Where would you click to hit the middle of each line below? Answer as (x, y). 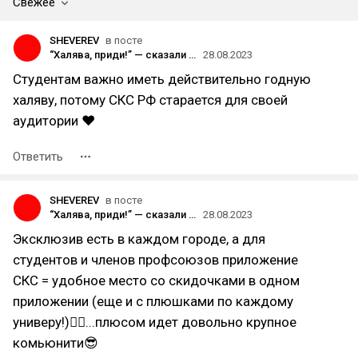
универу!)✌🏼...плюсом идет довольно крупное (155, 322)
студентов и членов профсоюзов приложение (155, 260)
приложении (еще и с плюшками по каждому (153, 301)
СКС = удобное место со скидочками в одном (156, 280)
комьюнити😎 (56, 343)
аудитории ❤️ (54, 121)
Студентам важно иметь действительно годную (162, 79)
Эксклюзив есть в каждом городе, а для (139, 239)
